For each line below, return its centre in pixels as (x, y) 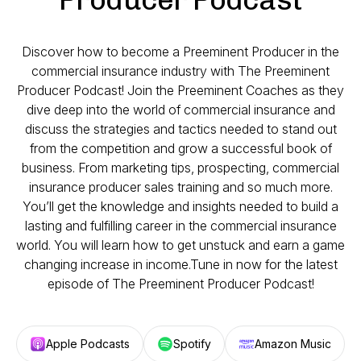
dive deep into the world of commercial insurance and (180, 110)
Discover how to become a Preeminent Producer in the (180, 52)
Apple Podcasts (88, 344)
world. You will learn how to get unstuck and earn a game (180, 245)
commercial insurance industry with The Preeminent (180, 71)
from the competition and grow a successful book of (180, 148)
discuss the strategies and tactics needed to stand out (180, 129)
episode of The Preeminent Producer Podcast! (180, 284)
